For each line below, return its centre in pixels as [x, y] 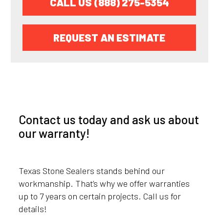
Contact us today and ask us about [109, 119]
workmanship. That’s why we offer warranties [104, 184]
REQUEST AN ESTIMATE [109, 38]
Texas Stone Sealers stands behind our [92, 171]
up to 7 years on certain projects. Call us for [100, 196]
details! [33, 209]
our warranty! [55, 133]
